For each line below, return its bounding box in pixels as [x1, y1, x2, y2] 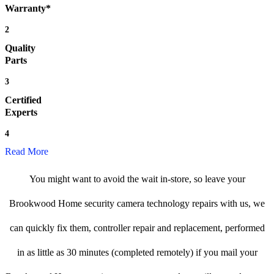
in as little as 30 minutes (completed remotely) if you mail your [17, 247, 257, 258]
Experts [5, 107, 37, 118]
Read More [5, 146, 48, 157]
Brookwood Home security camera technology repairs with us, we [9, 198, 265, 209]
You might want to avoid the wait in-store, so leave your [29, 174, 245, 185]
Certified [5, 95, 42, 106]
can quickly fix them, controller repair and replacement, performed [9, 223, 265, 234]
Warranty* [5, 3, 51, 14]
